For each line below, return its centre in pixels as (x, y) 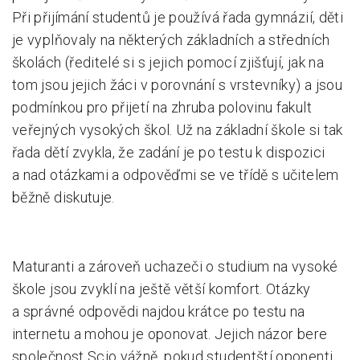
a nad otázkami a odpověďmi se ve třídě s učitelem (176, 175)
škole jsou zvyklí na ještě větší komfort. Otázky (162, 289)
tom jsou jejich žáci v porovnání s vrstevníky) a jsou (178, 85)
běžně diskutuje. (63, 197)
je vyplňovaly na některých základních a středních (171, 40)
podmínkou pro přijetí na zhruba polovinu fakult (162, 107)
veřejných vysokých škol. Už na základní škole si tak (178, 130)
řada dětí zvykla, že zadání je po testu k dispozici (169, 152)
